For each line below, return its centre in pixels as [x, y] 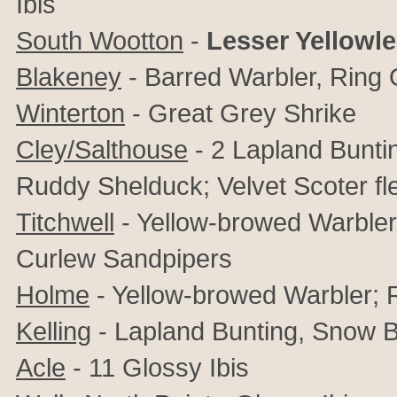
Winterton [70, 113]
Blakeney [69, 77]
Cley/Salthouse [102, 149]
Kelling [54, 331]
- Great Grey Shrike [241, 113]
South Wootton [100, 40]
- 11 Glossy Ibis [157, 367]
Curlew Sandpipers [124, 258]
